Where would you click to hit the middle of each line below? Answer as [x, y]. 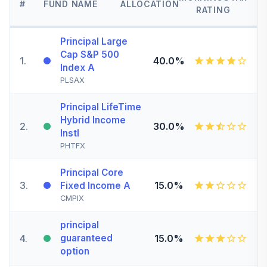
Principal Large [94, 41]
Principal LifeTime [101, 107]
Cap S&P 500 [90, 55]
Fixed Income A [95, 186]
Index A [77, 68]
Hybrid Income [93, 120]
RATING [213, 10]
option [75, 251]
